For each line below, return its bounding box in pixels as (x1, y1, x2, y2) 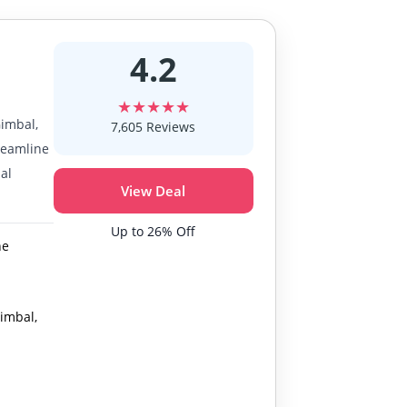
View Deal (121, 181, 186, 200)
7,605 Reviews (111, 117, 196, 135)
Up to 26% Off (111, 222, 196, 240)
